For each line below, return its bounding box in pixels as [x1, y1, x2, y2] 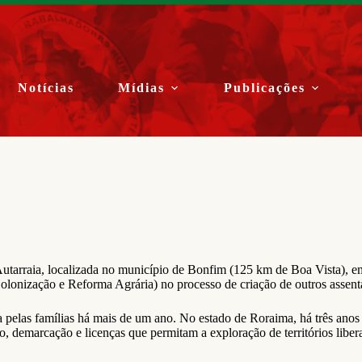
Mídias [118, 81, 166, 95]
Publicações [224, 81, 306, 95]
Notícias [18, 81, 75, 95]
